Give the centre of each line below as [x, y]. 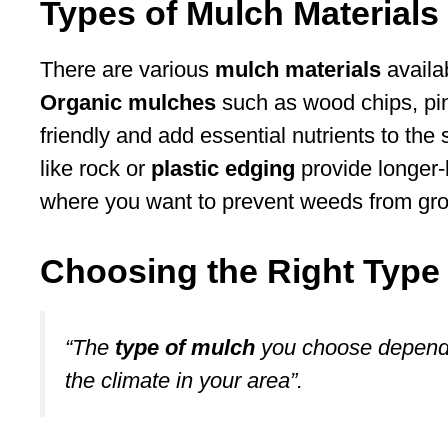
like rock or [95, 168]
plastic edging [223, 168]
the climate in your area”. [184, 380]
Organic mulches [128, 102]
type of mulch [185, 347]
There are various [127, 69]
